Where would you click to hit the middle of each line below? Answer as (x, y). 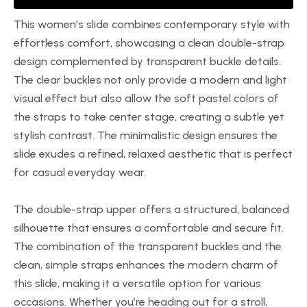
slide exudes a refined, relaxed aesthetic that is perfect (153, 154)
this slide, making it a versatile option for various (137, 283)
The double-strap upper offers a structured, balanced (151, 209)
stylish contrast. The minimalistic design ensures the (146, 135)
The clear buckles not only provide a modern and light (150, 80)
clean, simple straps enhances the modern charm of (146, 265)
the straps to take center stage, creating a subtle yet (149, 117)
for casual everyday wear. (80, 172)
